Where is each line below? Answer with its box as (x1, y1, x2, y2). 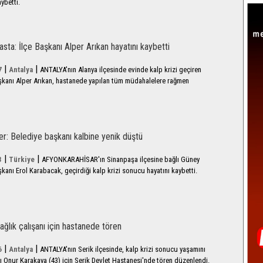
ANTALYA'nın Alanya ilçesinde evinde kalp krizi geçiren (40, 65, 201, 74)
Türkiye (9, 155, 35, 164)
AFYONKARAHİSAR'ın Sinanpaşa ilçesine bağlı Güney (42, 155, 200, 164)
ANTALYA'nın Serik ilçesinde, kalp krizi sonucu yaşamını (40, 245, 205, 254)
